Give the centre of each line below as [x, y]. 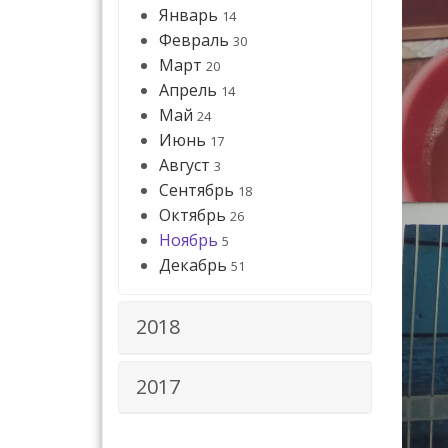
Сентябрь [196, 190]
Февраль [194, 40]
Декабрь [193, 265]
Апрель [188, 90]
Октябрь [192, 215]
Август [184, 165]
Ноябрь [188, 240]
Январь [188, 15]
